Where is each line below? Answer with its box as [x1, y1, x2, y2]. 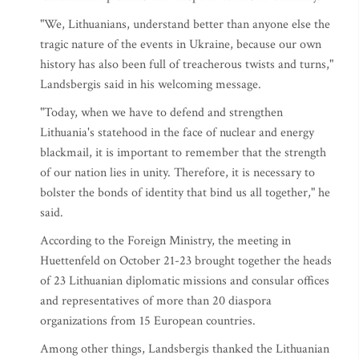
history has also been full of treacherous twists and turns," [40, 56, 333, 73]
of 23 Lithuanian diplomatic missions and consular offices [40, 272, 329, 289]
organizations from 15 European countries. [40, 313, 259, 329]
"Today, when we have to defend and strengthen [40, 104, 283, 121]
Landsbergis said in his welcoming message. [40, 76, 264, 93]
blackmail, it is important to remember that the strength [40, 144, 326, 161]
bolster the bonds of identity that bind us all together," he [40, 184, 330, 201]
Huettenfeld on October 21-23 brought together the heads [40, 252, 332, 269]
